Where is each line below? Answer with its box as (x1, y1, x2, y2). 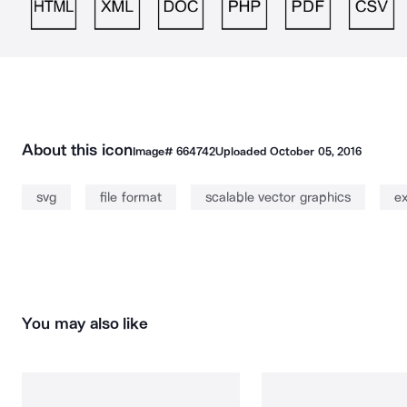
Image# (132, 144, 176, 158)
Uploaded (214, 144, 271, 158)
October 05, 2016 (270, 144, 362, 158)
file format (100, 189, 162, 205)
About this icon (22, 140, 133, 160)
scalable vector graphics (204, 189, 351, 205)
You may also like (22, 313, 149, 333)
